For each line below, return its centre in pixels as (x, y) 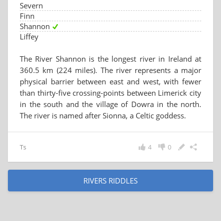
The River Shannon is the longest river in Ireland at (110, 59)
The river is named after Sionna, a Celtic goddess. (103, 115)
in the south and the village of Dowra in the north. (110, 104)
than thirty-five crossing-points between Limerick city (110, 93)
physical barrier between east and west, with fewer (110, 81)
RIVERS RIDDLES (110, 181)
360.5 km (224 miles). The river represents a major (110, 70)
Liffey (29, 37)
